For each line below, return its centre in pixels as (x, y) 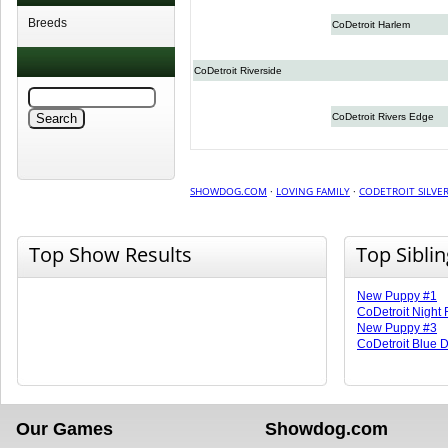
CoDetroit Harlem (371, 24)
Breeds (47, 23)
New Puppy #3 (397, 328)
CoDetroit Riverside (238, 70)
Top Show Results (110, 254)
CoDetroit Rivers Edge (383, 116)
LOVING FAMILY (313, 191)
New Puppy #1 (397, 296)
